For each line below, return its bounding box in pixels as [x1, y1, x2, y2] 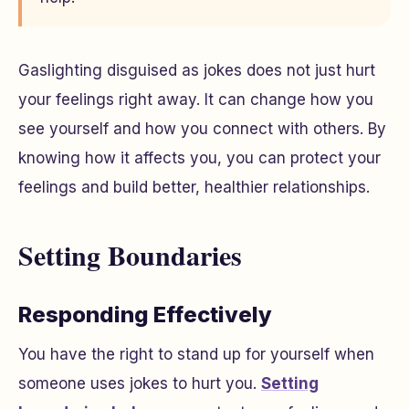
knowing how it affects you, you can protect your [18, 149, 381, 168]
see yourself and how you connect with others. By [18, 120, 386, 139]
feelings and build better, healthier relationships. [18, 178, 370, 197]
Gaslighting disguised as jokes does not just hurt [18, 61, 375, 80]
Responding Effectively [18, 301, 272, 329]
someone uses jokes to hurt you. [18, 374, 261, 393]
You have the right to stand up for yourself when [18, 345, 374, 364]
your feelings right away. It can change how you [18, 90, 373, 110]
